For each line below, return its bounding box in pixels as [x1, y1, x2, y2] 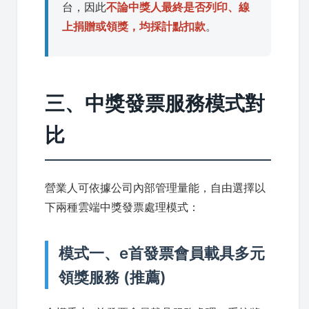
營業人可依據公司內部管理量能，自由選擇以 [45, 180, 266, 195]
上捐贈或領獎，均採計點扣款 [62, 19, 206, 33]
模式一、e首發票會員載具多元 [59, 243, 265, 262]
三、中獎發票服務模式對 [45, 90, 265, 115]
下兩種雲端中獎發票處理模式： [45, 199, 199, 214]
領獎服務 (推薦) [59, 267, 166, 286]
